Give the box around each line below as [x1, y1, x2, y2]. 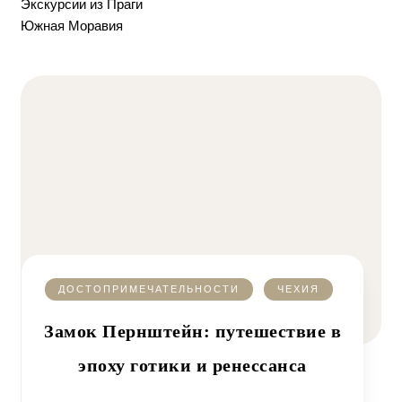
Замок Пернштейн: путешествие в [44, 321, 341, 341]
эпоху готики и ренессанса [78, 355, 307, 375]
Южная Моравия [21, 18, 123, 33]
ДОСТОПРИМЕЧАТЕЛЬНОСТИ [58, 284, 240, 294]
